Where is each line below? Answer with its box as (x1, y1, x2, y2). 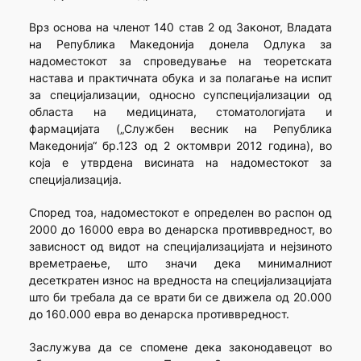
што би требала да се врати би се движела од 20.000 (28, 290, 333, 305)
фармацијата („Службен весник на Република (28, 122, 333, 136)
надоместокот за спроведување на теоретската (28, 54, 333, 68)
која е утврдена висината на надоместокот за (28, 156, 333, 170)
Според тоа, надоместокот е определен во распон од (28, 205, 333, 220)
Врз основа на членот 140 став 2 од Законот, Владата (28, 20, 333, 35)
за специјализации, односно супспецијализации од (28, 88, 333, 102)
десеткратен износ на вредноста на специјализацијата (28, 273, 333, 288)
